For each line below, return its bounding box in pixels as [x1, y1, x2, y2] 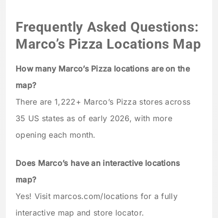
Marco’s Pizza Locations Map [16, 36, 201, 52]
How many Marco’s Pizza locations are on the [16, 63, 190, 73]
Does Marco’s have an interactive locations [16, 158, 181, 168]
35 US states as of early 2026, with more [16, 113, 172, 123]
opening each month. [16, 129, 96, 140]
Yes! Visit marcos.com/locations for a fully [16, 191, 178, 201]
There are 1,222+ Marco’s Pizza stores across [16, 96, 191, 107]
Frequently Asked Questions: [16, 18, 199, 35]
